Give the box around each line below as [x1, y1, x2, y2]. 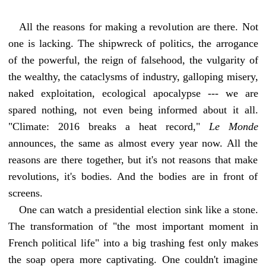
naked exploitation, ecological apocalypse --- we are [8, 87, 258, 99]
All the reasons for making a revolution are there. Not [18, 20, 258, 33]
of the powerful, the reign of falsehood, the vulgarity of [8, 53, 258, 66]
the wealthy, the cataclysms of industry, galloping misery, [8, 70, 258, 83]
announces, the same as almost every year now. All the [8, 137, 258, 149]
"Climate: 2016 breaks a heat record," [8, 120, 209, 132]
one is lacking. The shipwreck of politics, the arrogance [8, 37, 258, 49]
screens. [8, 186, 43, 199]
